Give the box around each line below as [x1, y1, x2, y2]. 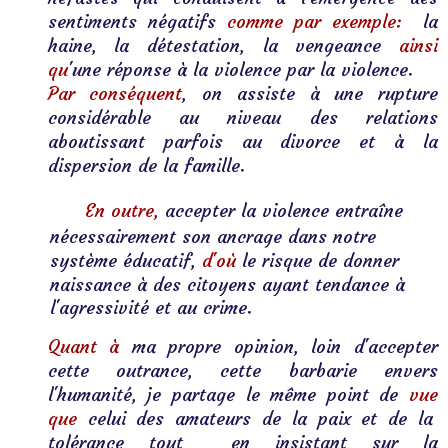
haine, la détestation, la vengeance [47, 34, 399, 58]
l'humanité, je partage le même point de [47, 383, 409, 406]
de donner [318, 249, 399, 273]
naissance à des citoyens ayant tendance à [50, 273, 405, 297]
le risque [236, 249, 318, 273]
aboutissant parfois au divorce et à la [47, 130, 438, 154]
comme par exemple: [226, 10, 402, 34]
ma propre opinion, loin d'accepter [119, 335, 439, 358]
